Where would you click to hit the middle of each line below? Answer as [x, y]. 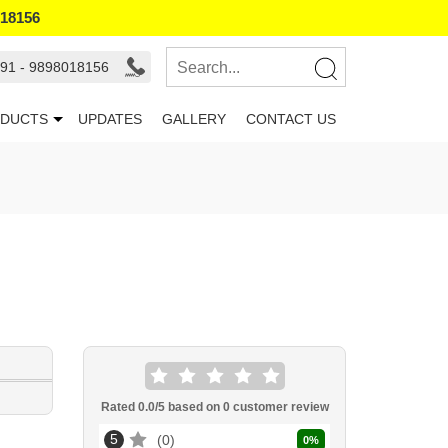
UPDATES [110, 119]
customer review [279, 407]
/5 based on [188, 407]
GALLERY [194, 119]
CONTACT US [291, 119]
